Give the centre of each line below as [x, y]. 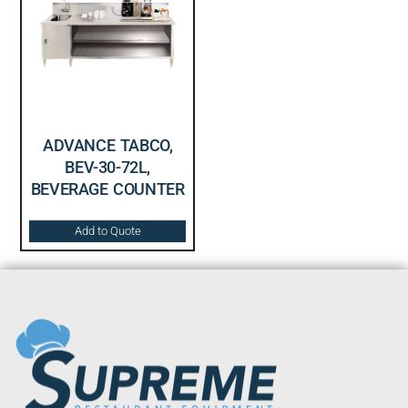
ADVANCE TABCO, [107, 145]
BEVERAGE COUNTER [107, 189]
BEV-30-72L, [107, 167]
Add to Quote [107, 230]
